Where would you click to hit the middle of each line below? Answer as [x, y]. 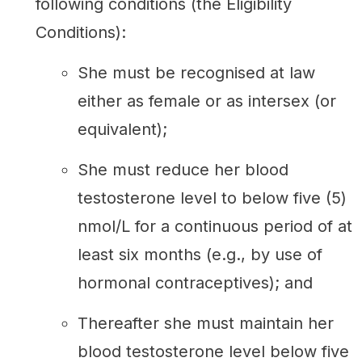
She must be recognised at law [196, 72]
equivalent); [122, 129]
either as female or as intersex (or [207, 101]
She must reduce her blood [183, 169]
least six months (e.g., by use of [200, 254]
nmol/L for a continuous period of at [215, 226]
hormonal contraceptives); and [195, 282]
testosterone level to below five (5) [212, 198]
